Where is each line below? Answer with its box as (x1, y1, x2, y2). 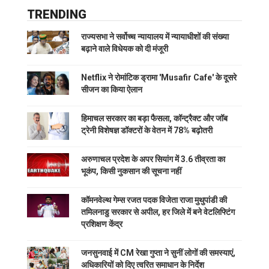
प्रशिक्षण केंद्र (81, 219, 122, 229)
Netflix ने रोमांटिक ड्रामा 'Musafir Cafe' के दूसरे (81, 72, 237, 82)
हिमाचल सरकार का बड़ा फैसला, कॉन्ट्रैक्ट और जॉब (81, 113, 228, 123)
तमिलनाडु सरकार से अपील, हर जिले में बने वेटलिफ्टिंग (81, 207, 235, 217)
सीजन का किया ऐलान (81, 84, 142, 94)
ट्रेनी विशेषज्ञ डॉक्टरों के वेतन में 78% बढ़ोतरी (81, 125, 213, 135)
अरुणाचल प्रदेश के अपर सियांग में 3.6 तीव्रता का (81, 154, 225, 164)
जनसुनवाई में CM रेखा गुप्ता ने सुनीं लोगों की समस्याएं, (81, 247, 235, 258)
